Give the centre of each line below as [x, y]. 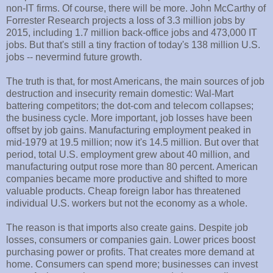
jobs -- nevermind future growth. [74, 57]
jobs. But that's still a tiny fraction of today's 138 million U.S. [133, 45]
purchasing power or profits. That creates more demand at [130, 252]
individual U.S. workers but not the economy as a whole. [127, 204]
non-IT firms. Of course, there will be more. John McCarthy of [136, 9]
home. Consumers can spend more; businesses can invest [132, 264]
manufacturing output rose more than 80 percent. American [132, 167]
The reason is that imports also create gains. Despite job [127, 228]
